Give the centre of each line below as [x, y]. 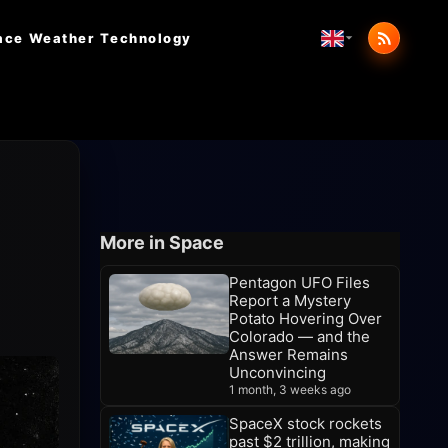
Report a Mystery [290, 300]
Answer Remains [288, 354]
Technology [146, 37]
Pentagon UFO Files [299, 282]
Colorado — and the [299, 336]
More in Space [162, 242]
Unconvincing [277, 372]
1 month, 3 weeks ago [290, 389]
